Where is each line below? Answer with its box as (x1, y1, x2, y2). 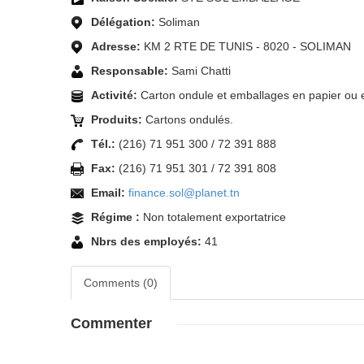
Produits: (91, 113, 142, 126)
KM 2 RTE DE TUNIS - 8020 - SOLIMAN (144, 40, 351, 53)
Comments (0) (84, 276, 158, 289)
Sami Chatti (171, 64, 231, 77)
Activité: (91, 89, 137, 102)
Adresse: (91, 40, 141, 53)
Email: (91, 186, 125, 199)
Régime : (91, 210, 140, 223)
